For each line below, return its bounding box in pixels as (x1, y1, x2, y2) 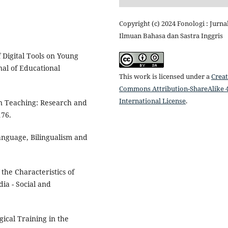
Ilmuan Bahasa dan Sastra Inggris (119, 31, 223, 41)
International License (119, 96, 186, 106)
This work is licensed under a (119, 72, 211, 81)
